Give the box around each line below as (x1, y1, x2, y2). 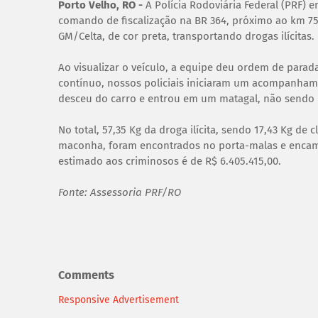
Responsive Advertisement (58, 293, 179, 306)
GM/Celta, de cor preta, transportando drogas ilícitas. (58, 29, 314, 43)
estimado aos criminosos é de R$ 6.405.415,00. (58, 154, 281, 168)
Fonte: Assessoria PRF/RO (58, 185, 181, 199)
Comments (58, 268, 114, 283)
